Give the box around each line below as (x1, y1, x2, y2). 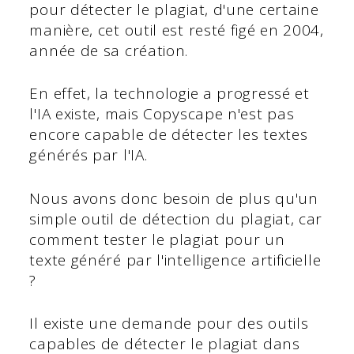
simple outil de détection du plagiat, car (29, 208, 323, 229)
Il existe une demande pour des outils (29, 313, 309, 334)
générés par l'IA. (29, 145, 153, 166)
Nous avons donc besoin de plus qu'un (29, 187, 318, 209)
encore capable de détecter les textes (29, 124, 308, 145)
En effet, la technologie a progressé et (29, 83, 310, 104)
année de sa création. (29, 40, 189, 61)
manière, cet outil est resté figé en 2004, (29, 19, 324, 40)
